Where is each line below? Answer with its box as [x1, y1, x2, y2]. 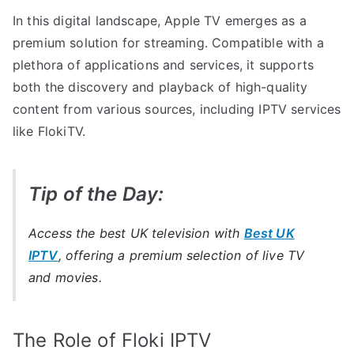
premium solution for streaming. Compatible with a [13, 35, 324, 51]
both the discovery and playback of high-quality [13, 79, 308, 96]
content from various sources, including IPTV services [13, 101, 341, 118]
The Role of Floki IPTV [13, 329, 212, 352]
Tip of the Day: [28, 183, 164, 206]
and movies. [28, 269, 102, 286]
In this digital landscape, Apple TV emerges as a [13, 13, 307, 29]
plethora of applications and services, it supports [13, 57, 314, 73]
